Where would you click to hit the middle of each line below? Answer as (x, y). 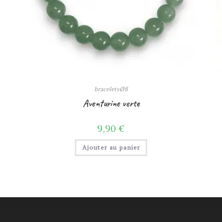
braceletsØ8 (111, 89)
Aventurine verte (111, 104)
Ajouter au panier (111, 148)
